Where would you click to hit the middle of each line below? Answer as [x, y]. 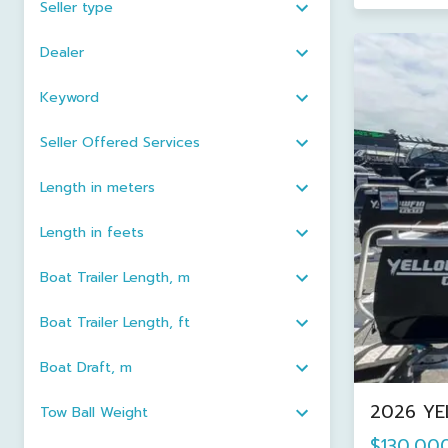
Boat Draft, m [86, 367]
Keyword [69, 97]
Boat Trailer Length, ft [115, 322]
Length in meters [97, 187]
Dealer [62, 52]
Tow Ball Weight [94, 412]
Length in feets [92, 232]
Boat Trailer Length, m [115, 277]
